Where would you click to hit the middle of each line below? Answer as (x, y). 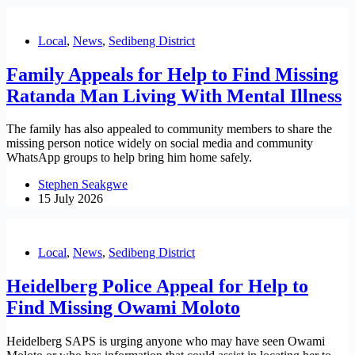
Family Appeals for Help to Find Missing (172, 74)
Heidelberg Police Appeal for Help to (157, 286)
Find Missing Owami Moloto (123, 308)
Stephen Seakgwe (83, 185)
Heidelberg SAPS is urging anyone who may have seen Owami (166, 342)
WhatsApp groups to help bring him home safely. (129, 158)
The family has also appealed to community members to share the (169, 129)
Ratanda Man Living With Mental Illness (174, 95)
